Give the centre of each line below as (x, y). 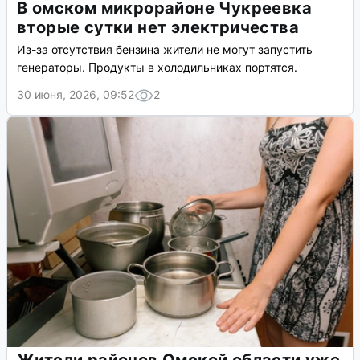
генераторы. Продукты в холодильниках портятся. (157, 67)
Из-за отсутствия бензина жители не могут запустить (165, 50)
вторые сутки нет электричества (158, 28)
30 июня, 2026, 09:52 (76, 95)
